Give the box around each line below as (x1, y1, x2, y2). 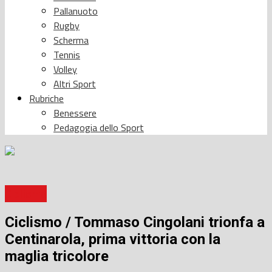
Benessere (53, 105, 97, 120)
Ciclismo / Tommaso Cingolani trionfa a (5, 214, 265, 231)
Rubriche (29, 90, 64, 106)
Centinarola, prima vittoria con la (5, 231, 220, 248)
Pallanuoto (53, 3, 98, 18)
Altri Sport (53, 76, 96, 91)
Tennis (53, 47, 80, 62)
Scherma (53, 32, 89, 47)
